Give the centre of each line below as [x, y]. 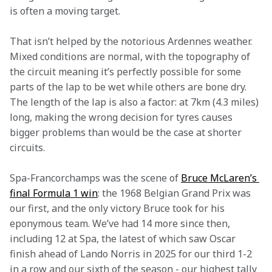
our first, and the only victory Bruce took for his [118, 208]
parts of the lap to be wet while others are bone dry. [129, 87]
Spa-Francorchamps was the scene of [95, 178]
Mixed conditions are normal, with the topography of [131, 56]
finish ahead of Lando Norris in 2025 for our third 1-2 [132, 254]
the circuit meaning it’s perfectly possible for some [127, 72]
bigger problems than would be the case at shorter [127, 132]
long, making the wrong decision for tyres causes [122, 117]
